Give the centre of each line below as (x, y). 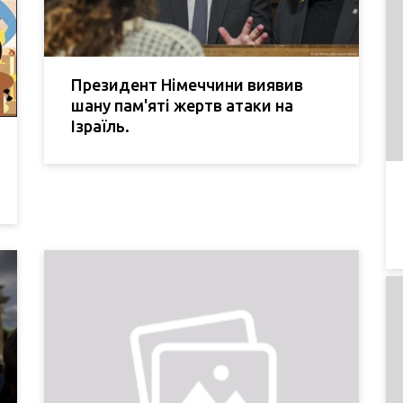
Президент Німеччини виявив (187, 85)
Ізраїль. (100, 126)
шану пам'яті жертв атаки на (182, 106)
